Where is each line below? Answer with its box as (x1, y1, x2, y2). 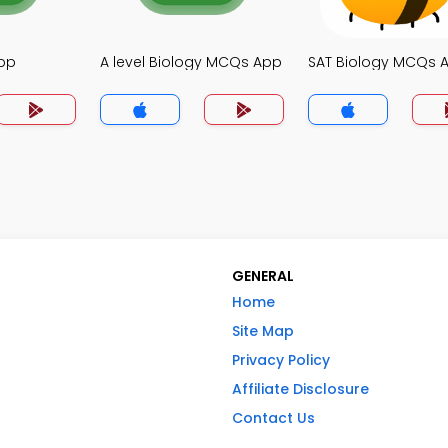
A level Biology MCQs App (100, 52, 282, 72)
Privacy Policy (232, 350, 330, 371)
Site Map (232, 321, 294, 342)
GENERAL (232, 266, 294, 287)
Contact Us (232, 408, 315, 429)
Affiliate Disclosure (232, 379, 369, 400)
